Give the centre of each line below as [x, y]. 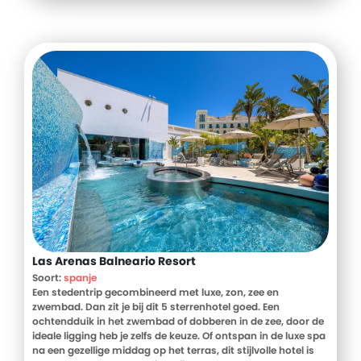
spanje [80, 277]
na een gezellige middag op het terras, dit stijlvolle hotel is [173, 350]
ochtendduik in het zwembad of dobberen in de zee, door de [178, 321]
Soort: [48, 277]
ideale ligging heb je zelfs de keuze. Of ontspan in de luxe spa [179, 335]
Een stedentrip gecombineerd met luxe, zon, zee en [156, 292]
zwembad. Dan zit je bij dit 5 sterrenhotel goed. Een [156, 306]
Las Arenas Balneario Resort [114, 261]
